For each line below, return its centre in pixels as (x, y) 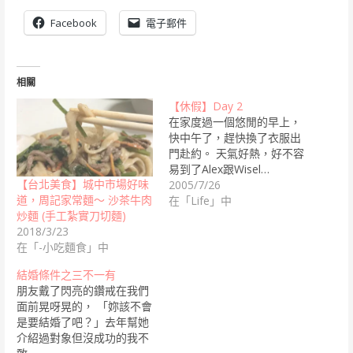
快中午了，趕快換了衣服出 (234, 138)
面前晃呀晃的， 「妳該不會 (84, 306)
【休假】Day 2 (205, 106)
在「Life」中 (200, 201)
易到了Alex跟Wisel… (219, 169)
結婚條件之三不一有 (66, 274)
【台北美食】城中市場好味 (82, 184)
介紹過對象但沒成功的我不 (82, 337)
